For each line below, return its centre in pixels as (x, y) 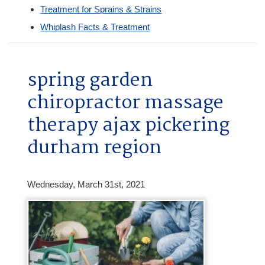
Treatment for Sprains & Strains (101, 9)
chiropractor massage (125, 104)
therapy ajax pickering (128, 126)
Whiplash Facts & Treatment (95, 27)
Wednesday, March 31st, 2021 (86, 184)
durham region (94, 148)
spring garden (90, 81)
